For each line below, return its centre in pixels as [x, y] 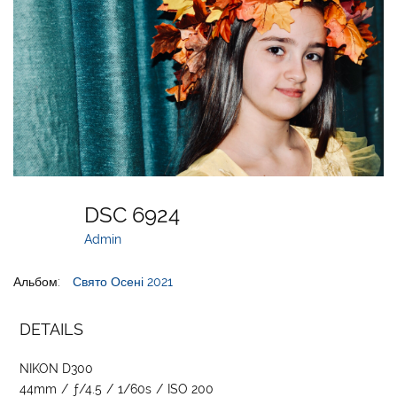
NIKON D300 [57, 368]
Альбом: [37, 281]
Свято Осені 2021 [123, 281]
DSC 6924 [138, 214]
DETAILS [52, 329]
